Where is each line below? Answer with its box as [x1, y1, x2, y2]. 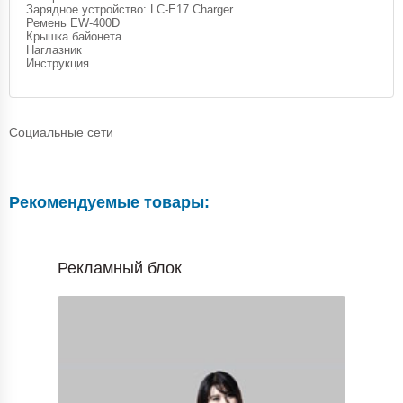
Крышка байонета [26, 29, 125, 43]
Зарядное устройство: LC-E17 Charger [26, 2, 233, 16]
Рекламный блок [58, 258, 182, 277]
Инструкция [26, 56, 89, 70]
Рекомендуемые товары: [9, 193, 210, 211]
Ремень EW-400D [26, 15, 120, 30]
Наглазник [26, 42, 85, 57]
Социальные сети [9, 124, 113, 139]
